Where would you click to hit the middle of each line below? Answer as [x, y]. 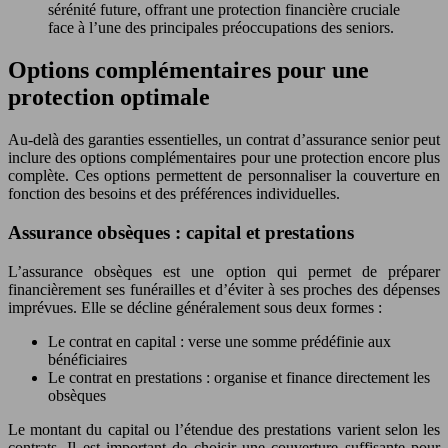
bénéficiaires [87, 359]
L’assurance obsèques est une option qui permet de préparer [224, 271]
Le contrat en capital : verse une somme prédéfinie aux [219, 341]
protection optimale [109, 97]
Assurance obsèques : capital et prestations [181, 232]
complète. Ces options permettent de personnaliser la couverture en [224, 176]
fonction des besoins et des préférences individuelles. [174, 194]
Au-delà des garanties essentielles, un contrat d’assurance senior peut [224, 140]
